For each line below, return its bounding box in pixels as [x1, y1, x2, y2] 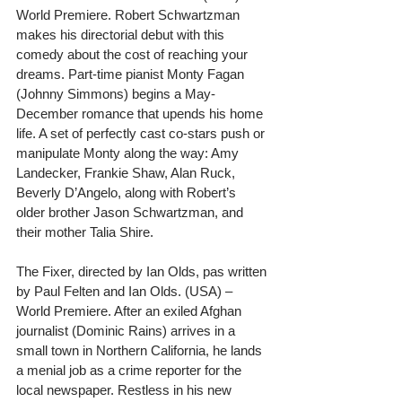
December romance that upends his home [16, 105, 267, 121]
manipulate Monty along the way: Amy [16, 144, 242, 161]
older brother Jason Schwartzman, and [16, 204, 247, 220]
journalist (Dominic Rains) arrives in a [16, 322, 239, 338]
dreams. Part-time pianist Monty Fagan [16, 66, 248, 82]
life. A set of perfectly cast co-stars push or [16, 125, 268, 141]
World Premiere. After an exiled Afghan [16, 302, 245, 319]
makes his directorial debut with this [16, 26, 228, 42]
